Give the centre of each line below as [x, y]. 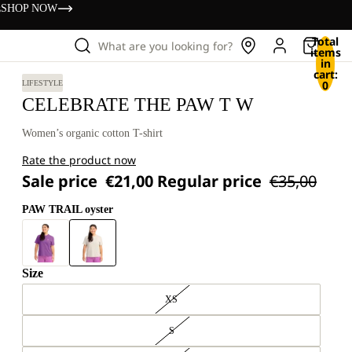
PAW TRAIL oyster [68, 209]
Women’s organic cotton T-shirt [92, 133]
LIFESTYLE [42, 83]
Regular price [211, 181]
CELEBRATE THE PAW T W [138, 104]
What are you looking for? [165, 46]
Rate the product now [79, 160]
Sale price [62, 181]
